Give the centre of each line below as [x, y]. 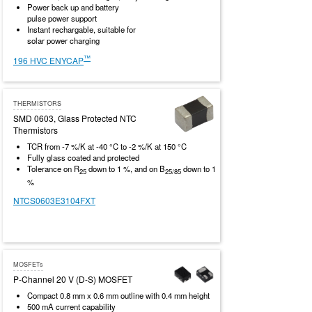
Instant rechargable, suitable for [81, 30]
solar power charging [63, 41]
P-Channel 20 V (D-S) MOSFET [73, 279]
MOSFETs [28, 265]
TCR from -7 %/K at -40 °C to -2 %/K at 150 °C [107, 147]
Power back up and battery [73, 7]
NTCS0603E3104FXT [54, 201]
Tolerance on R [53, 169]
